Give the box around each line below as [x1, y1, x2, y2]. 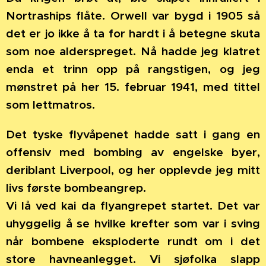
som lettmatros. [6, 97, 95, 112]
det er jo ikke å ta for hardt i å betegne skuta [6, 26, 260, 41]
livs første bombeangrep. [6, 180, 146, 195]
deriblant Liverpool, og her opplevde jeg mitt [6, 163, 260, 178]
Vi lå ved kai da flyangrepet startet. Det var [6, 198, 260, 213]
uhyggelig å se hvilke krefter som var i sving [6, 216, 260, 231]
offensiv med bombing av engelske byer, [6, 145, 260, 160]
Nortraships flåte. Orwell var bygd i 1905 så [6, 8, 260, 23]
